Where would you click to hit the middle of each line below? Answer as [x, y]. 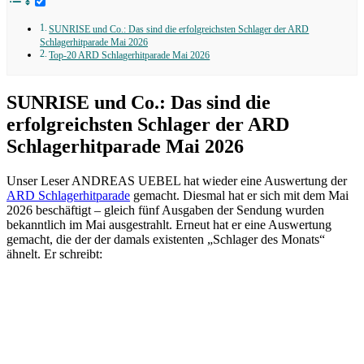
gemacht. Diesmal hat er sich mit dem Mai [239, 195]
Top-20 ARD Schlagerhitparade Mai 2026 [130, 55]
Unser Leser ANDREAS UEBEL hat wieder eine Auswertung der [177, 180]
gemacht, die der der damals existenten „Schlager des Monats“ [166, 239]
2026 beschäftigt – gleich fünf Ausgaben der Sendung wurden [165, 210]
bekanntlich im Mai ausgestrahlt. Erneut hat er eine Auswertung [169, 224]
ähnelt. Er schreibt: [54, 253]
